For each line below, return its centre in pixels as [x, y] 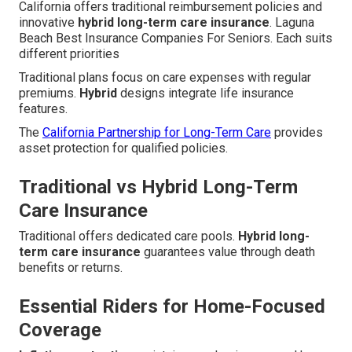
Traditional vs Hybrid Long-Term [158, 187]
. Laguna [292, 23]
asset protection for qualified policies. [123, 148]
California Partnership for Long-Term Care [157, 133]
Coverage [60, 330]
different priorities [69, 54]
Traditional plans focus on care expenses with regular [165, 78]
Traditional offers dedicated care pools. [128, 236]
